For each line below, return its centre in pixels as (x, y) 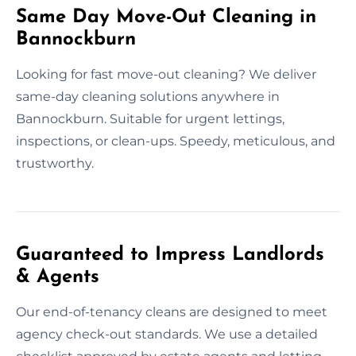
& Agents (58, 277)
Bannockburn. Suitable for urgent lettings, (150, 118)
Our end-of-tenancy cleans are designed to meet (172, 311)
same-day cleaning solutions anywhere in (148, 96)
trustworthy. (55, 163)
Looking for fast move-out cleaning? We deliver (166, 74)
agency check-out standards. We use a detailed (167, 334)
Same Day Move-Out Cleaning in (166, 17)
